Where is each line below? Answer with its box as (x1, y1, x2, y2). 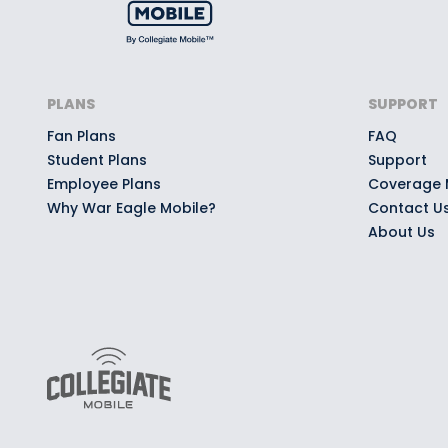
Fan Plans (47, 126, 116, 146)
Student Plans (47, 150, 147, 170)
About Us (367, 222, 435, 242)
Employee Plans (47, 174, 161, 194)
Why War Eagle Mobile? (47, 198, 216, 218)
